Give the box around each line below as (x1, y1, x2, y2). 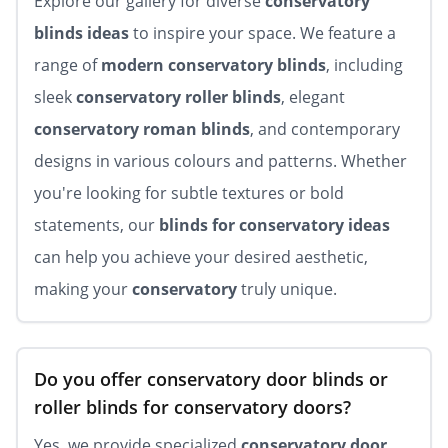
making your (34, 278, 132, 300)
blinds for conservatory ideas (159, 214, 390, 236)
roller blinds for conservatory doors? (34, 395, 351, 419)
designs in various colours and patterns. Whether (34, 150, 407, 172)
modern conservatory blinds (101, 54, 326, 76)
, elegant (281, 86, 345, 108)
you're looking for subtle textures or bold (34, 182, 344, 204)
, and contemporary (250, 118, 400, 140)
